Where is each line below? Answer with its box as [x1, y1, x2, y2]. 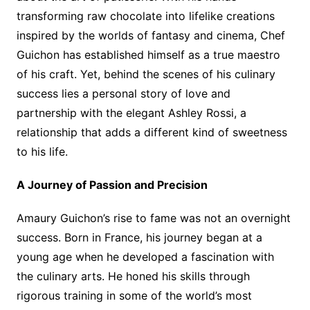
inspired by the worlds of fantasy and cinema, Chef [16, 28, 285, 42]
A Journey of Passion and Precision [16, 177, 208, 192]
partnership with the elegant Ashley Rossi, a [16, 105, 246, 120]
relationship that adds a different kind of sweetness [16, 125, 287, 139]
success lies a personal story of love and [16, 86, 230, 100]
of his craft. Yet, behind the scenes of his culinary [16, 66, 275, 81]
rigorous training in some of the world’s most [16, 288, 252, 302]
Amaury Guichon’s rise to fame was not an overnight [16, 210, 291, 225]
